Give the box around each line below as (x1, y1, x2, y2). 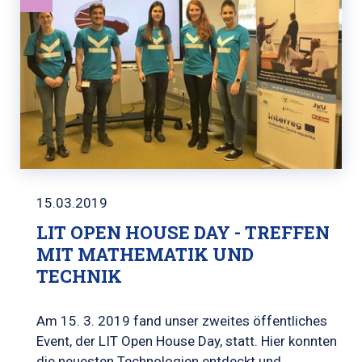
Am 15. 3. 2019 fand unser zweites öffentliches (36, 312, 327, 329)
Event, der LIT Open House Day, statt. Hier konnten (36, 332, 337, 349)
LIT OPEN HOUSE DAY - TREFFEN (36, 220, 330, 244)
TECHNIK (36, 263, 122, 288)
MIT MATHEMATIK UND (36, 242, 254, 266)
